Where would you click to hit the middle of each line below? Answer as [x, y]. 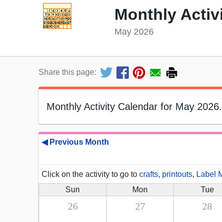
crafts [149, 174]
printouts [177, 174]
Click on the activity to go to [90, 174]
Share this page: [67, 72]
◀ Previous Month [75, 142]
